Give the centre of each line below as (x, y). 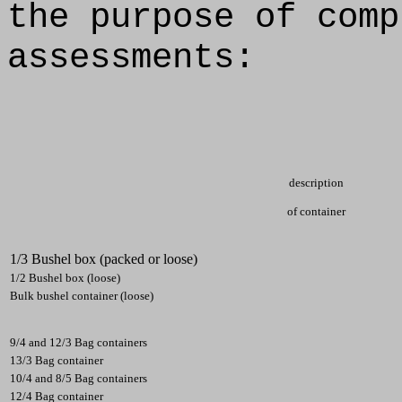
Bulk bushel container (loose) (82, 296)
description (316, 183)
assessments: (131, 58)
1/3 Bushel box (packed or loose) (104, 259)
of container (316, 211)
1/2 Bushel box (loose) (65, 278)
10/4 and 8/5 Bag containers (79, 378)
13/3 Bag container (57, 360)
